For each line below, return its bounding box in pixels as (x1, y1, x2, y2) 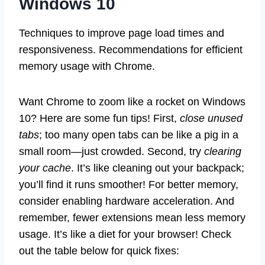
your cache (19, 161, 71, 174)
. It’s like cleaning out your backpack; (71, 161, 244, 174)
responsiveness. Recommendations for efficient (19, 43, 243, 56)
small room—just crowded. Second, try (19, 145, 204, 157)
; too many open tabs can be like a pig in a (39, 128, 238, 141)
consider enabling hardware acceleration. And (19, 195, 234, 207)
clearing (204, 145, 241, 157)
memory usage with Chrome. (19, 60, 155, 72)
